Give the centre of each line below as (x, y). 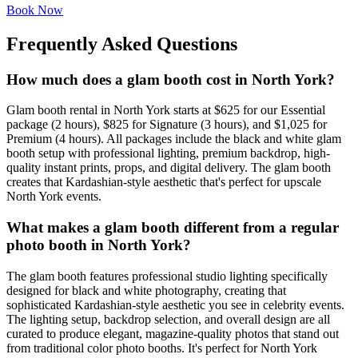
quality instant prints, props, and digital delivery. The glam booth (169, 168)
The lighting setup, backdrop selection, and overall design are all (168, 319)
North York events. (54, 197)
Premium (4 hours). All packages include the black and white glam (174, 139)
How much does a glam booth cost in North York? (171, 79)
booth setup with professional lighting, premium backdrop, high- (168, 153)
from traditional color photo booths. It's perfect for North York (162, 348)
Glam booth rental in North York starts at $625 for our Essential (166, 110)
